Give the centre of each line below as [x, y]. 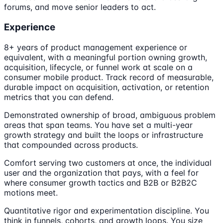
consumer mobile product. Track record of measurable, [109, 77]
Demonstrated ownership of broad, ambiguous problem [110, 115]
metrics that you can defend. [59, 97]
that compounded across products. [71, 145]
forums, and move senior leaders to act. [80, 7]
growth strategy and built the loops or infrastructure [104, 135]
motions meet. [31, 192]
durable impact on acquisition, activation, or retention [107, 87]
